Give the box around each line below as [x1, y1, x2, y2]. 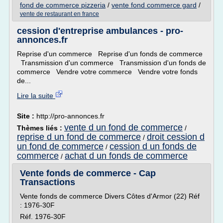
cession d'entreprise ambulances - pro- [17, 26, 183, 36]
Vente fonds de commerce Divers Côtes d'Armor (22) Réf [20, 192, 200, 200]
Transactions [20, 177, 75, 187]
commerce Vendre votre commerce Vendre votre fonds [17, 68, 198, 76]
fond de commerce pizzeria [20, 1, 106, 9]
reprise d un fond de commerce [17, 132, 141, 142]
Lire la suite [17, 92, 55, 100]
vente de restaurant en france [20, 10, 99, 17]
